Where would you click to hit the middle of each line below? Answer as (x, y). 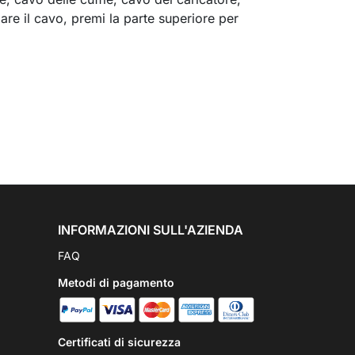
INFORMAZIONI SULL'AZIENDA (151, 230)
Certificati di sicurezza (119, 342)
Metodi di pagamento (116, 282)
